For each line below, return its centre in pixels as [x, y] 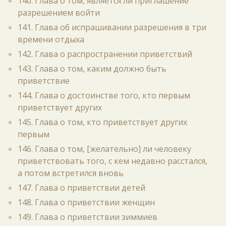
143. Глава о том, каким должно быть [92, 69]
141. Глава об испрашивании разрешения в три [112, 27]
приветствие [44, 81]
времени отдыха [51, 39]
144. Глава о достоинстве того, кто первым [104, 95]
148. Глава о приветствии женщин [86, 202]
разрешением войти [59, 13]
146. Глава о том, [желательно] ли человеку [104, 149]
